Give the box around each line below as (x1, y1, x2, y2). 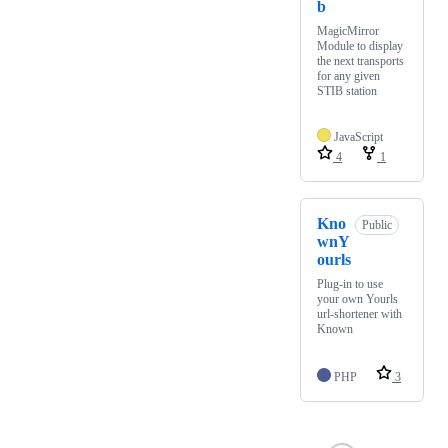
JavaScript (334, 130, 383, 145)
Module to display (317, 39, 403, 54)
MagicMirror (317, 24, 379, 39)
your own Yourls (317, 292, 398, 307)
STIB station (317, 84, 377, 99)
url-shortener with (317, 307, 402, 322)
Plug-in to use (317, 277, 383, 292)
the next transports (317, 54, 404, 69)
